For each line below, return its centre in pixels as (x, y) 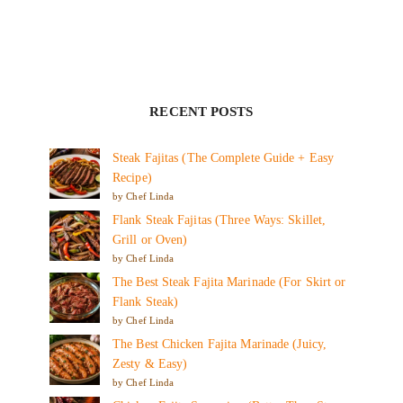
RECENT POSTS (201, 111)
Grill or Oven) (150, 239)
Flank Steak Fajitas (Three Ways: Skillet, (219, 219)
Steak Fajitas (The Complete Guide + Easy (224, 157)
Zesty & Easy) (150, 363)
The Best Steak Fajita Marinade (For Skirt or (229, 282)
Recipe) (132, 177)
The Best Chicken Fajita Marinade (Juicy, (220, 344)
